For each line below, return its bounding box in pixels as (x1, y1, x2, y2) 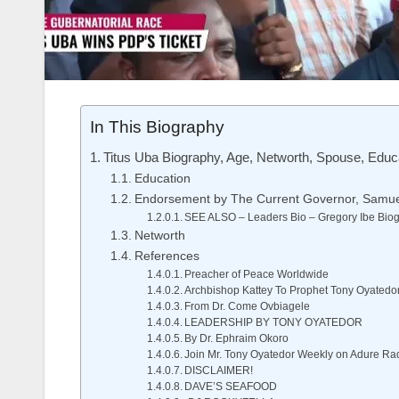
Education (134, 171, 191, 186)
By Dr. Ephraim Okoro (184, 332, 289, 345)
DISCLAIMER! (184, 364, 254, 377)
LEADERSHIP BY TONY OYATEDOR (184, 316, 363, 329)
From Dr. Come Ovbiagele (184, 300, 311, 313)
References (134, 248, 199, 264)
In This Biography (90, 118, 224, 137)
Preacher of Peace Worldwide (184, 268, 330, 281)
